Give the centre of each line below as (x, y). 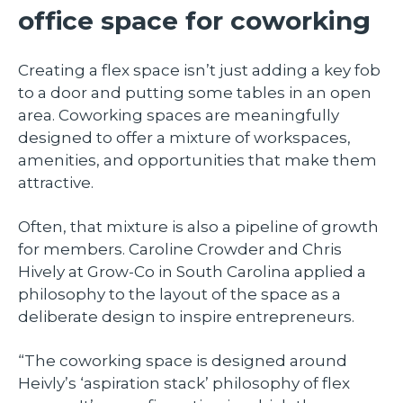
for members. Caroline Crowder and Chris (180, 250)
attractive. (58, 183)
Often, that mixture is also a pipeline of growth (198, 227)
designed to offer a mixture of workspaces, (184, 138)
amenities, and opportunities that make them (197, 161)
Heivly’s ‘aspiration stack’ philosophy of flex (184, 384)
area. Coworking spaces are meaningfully (179, 116)
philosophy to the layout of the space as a (179, 295)
